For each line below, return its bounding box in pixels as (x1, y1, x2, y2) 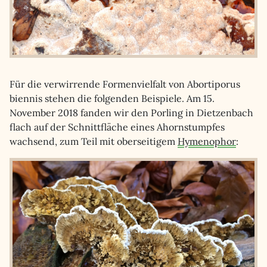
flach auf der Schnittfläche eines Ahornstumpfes (10, 121, 225, 133)
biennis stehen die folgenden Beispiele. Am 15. (10, 92, 215, 104)
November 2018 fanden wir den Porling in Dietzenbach (10, 107, 253, 119)
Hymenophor (178, 135, 236, 147)
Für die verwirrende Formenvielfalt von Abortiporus (10, 78, 240, 90)
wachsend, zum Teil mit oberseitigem (10, 135, 178, 147)
